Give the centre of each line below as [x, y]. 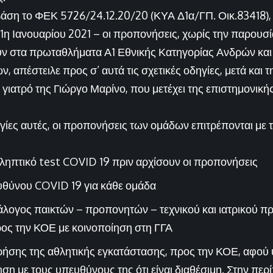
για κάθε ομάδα [120, 186]
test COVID [69, 162]
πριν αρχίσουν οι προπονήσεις [185, 162]
